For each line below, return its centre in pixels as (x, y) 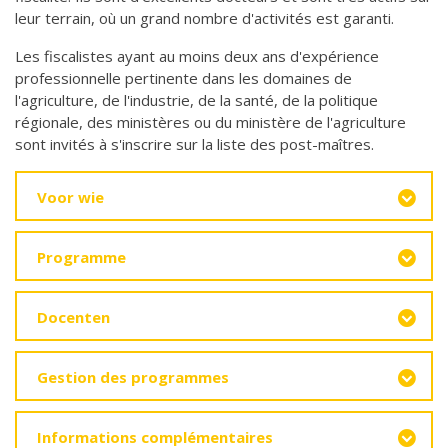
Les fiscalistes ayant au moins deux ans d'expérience (197, 56)
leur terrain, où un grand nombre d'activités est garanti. (204, 18)
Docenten (73, 317)
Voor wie (70, 197)
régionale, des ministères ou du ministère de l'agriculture (210, 122)
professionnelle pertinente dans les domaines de (183, 78)
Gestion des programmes (133, 377)
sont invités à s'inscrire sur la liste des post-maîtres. (194, 144)
